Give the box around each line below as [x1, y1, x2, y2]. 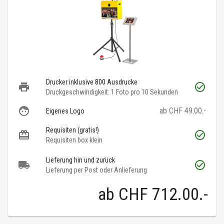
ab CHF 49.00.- [159, 106, 206, 116]
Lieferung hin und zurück [46, 156, 115, 164]
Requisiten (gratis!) [46, 126, 99, 134]
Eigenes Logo [46, 107, 84, 115]
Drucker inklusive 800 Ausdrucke [46, 78, 137, 86]
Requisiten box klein [46, 136, 102, 144]
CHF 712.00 [118, 184, 199, 204]
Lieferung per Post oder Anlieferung [46, 166, 147, 174]
